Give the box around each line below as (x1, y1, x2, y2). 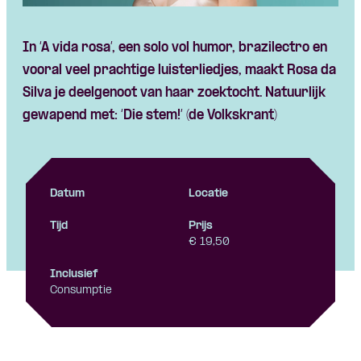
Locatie (189, 187, 228, 200)
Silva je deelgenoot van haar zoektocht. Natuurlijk (23, 85, 326, 100)
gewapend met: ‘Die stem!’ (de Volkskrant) (23, 108, 277, 122)
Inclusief (50, 268, 98, 280)
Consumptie (50, 284, 112, 297)
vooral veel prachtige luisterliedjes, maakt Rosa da (23, 63, 336, 77)
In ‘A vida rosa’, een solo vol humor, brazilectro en (23, 40, 327, 55)
